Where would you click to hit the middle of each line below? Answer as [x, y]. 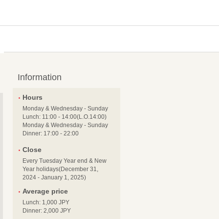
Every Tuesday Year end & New [65, 161]
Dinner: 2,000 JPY [47, 211]
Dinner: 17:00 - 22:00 [51, 133]
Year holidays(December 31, [60, 169]
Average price [45, 191]
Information [40, 77]
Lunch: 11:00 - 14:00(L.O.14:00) [65, 117]
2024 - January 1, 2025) [54, 177]
